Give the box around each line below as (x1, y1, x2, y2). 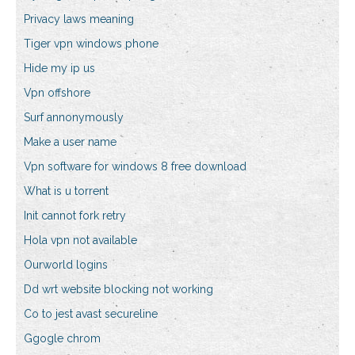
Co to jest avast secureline (24, 307, 158, 321)
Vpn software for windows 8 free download (24, 160, 246, 174)
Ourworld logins (24, 258, 108, 272)
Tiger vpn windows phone (24, 37, 158, 51)
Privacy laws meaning (24, 13, 134, 26)
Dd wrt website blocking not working (24, 283, 213, 296)
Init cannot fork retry (24, 209, 126, 223)
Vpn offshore (24, 86, 90, 100)
